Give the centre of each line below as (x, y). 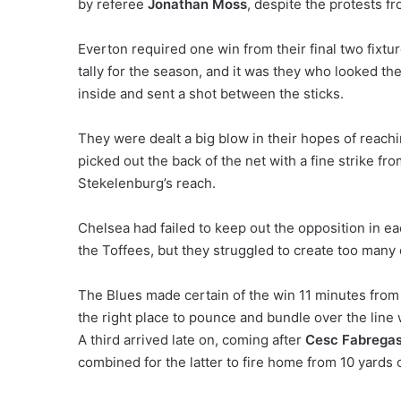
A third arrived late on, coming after (192, 340)
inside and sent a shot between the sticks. (211, 94)
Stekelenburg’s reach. (147, 183)
